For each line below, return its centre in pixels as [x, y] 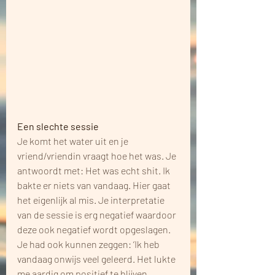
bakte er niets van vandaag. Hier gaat [95, 185]
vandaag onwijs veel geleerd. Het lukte [97, 258]
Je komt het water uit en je [74, 141]
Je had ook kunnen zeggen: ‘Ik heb [89, 244]
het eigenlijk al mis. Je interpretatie [92, 199]
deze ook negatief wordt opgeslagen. [95, 229]
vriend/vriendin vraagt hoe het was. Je [98, 155]
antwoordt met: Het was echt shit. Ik [95, 170]
